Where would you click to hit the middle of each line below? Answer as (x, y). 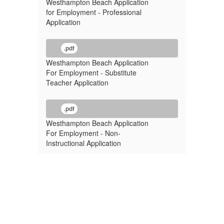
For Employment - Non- (83, 133)
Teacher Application (77, 82)
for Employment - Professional (94, 12)
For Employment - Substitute (91, 72)
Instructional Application (83, 143)
